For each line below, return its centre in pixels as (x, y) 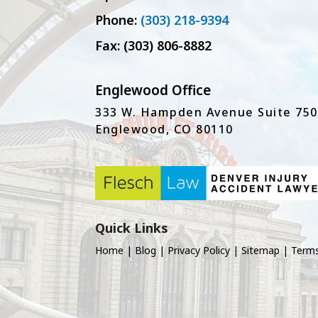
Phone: (116, 20)
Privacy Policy (199, 250)
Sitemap (262, 250)
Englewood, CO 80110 (164, 130)
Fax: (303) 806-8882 (154, 45)
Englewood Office (153, 91)
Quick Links (132, 227)
